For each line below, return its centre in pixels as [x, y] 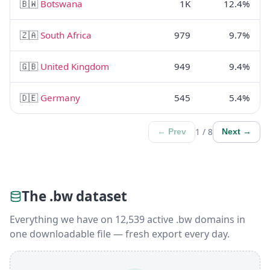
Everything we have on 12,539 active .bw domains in [127, 220]
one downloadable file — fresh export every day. [120, 234]
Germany [60, 97]
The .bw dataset [74, 196]
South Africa [66, 35]
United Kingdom [75, 66]
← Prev [172, 132]
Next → [237, 132]
